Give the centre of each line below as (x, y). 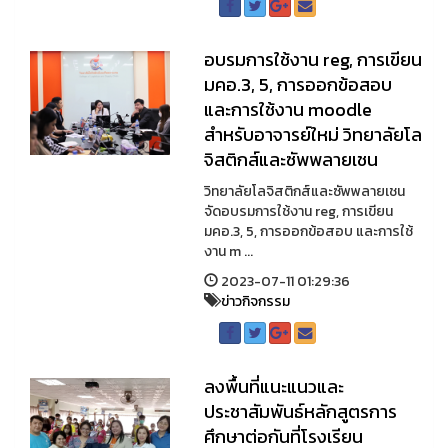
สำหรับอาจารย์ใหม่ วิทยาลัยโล (312, 134)
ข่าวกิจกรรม (255, 301)
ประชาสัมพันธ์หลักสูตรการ (300, 411)
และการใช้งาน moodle (287, 109)
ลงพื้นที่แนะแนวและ (273, 386)
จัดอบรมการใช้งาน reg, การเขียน (298, 211)
